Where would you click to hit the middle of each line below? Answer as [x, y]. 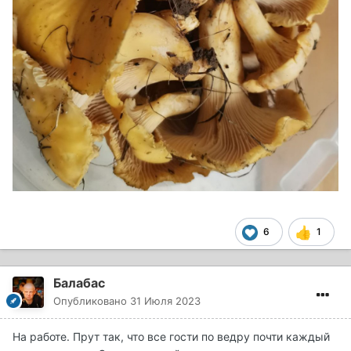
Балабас [79, 283]
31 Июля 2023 [165, 301]
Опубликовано [92, 301]
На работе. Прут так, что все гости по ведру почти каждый [171, 337]
